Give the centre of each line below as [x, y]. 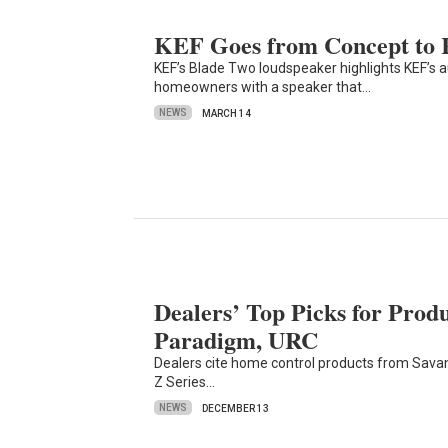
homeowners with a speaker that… [263, 86]
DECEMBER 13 [236, 408]
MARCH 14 [227, 113]
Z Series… [185, 381]
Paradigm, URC [236, 339]
